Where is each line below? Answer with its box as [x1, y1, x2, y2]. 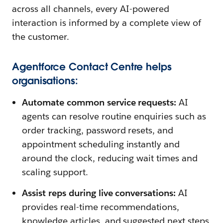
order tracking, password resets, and [22, 124, 174, 136]
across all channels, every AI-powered [12, 3, 170, 15]
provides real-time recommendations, [22, 201, 180, 213]
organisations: [12, 74, 78, 88]
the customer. [12, 31, 69, 43]
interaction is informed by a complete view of [12, 17, 202, 29]
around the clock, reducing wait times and [22, 152, 198, 164]
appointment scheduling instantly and [22, 138, 180, 150]
